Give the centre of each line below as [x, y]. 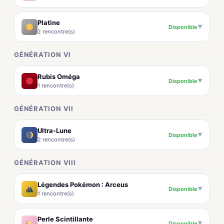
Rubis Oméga [59, 76]
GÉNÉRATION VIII [45, 162]
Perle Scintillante [65, 219]
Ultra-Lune [54, 130]
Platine [49, 22]
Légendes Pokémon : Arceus [83, 184]
